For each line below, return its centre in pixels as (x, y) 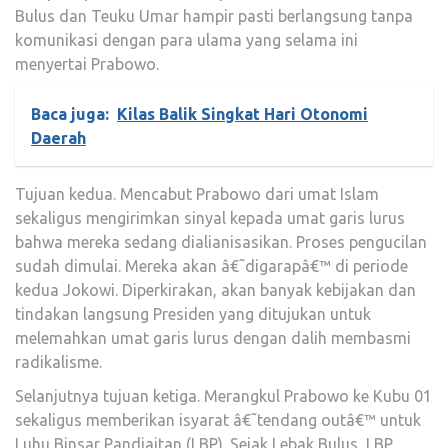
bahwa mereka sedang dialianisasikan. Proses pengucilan (221, 241)
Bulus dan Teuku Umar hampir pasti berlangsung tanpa (214, 15)
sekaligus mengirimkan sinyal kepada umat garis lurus (210, 217)
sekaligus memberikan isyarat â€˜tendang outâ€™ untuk (218, 419)
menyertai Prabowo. (87, 63)
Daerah (58, 137)
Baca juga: (70, 113)
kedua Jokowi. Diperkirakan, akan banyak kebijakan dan (215, 289)
